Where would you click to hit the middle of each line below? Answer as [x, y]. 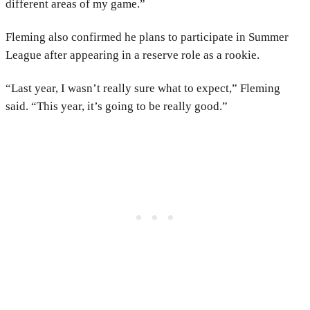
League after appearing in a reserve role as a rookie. [133, 55]
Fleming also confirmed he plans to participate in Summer [147, 37]
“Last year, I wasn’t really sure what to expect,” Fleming [143, 89]
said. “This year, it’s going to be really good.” [117, 107]
